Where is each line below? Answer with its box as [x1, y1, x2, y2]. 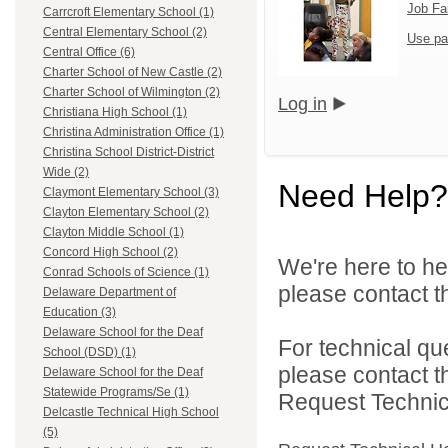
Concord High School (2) [43, 245, 178, 260]
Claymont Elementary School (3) [43, 185, 219, 200]
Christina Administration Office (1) [43, 125, 224, 140]
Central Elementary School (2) [43, 25, 207, 40]
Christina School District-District [43, 145, 214, 160]
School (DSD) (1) [43, 345, 136, 360]
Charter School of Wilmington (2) [43, 85, 220, 100]
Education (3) [43, 305, 116, 320]
